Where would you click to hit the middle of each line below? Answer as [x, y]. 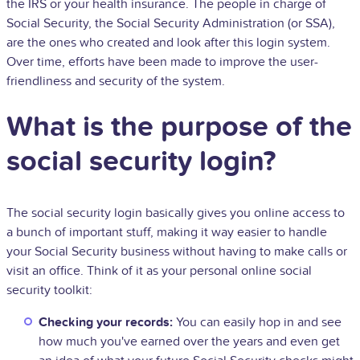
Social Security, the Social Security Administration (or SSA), [171, 23]
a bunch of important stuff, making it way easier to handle [167, 232]
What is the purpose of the [179, 127]
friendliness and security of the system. [116, 81]
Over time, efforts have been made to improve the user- [162, 61]
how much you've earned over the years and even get [189, 341]
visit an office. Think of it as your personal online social [159, 270]
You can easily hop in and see [257, 322]
